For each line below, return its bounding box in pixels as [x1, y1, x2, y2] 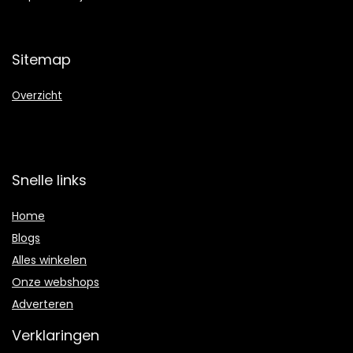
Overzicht [12, 88, 62, 104]
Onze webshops [12, 274, 99, 291]
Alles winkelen [12, 252, 87, 269]
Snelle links [12, 170, 87, 191]
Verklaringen [12, 325, 99, 346]
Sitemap [12, 50, 71, 70]
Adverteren [12, 296, 73, 313]
